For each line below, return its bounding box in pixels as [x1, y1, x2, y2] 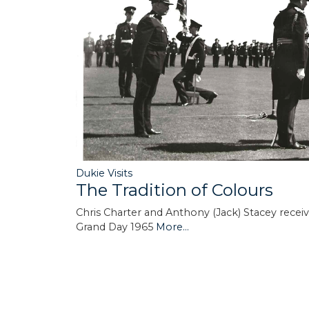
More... [156, 220, 189, 233]
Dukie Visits [76, 166, 132, 179]
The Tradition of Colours [76, 179, 273, 200]
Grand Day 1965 [76, 220, 156, 233]
